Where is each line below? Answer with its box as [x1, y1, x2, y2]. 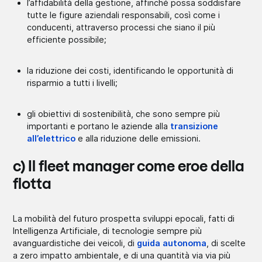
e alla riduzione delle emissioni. [75, 133, 201, 143]
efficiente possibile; [27, 34, 107, 44]
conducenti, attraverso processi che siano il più [27, 22, 216, 32]
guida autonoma [137, 237, 207, 248]
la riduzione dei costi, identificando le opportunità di [27, 65, 234, 75]
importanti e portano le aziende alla [27, 120, 171, 131]
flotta [13, 177, 52, 192]
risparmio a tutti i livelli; [27, 77, 118, 88]
